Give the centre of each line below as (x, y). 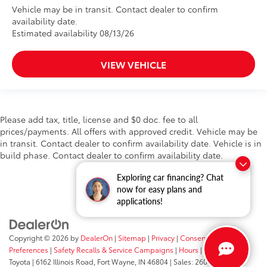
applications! (140, 201)
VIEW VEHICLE (133, 64)
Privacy (163, 237)
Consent (194, 237)
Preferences (29, 249)
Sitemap (132, 237)
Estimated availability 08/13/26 (73, 33)
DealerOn (97, 237)
